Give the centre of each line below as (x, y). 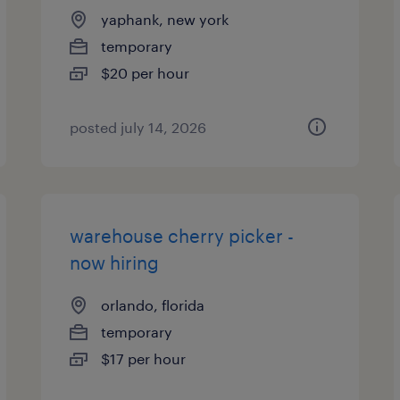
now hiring (115, 262)
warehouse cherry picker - (182, 236)
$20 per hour (146, 73)
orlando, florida (153, 305)
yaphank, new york (165, 19)
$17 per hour (144, 358)
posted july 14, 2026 (138, 127)
